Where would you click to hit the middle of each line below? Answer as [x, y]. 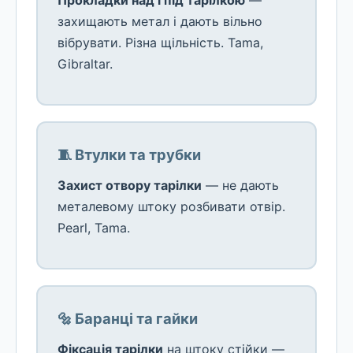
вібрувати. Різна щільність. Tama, [160, 43]
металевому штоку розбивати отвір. [171, 206]
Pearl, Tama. [94, 228]
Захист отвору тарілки [130, 185]
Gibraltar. [85, 64]
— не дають [240, 185]
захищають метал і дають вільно [160, 21]
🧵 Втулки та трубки [129, 154]
